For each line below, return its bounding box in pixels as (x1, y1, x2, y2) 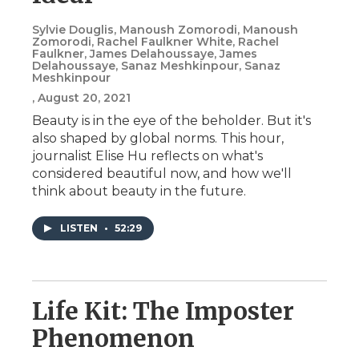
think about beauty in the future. (32, 184, 246, 200)
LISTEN (60, 222, 100, 235)
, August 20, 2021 (32, 91, 131, 106)
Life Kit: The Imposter (32, 296, 294, 327)
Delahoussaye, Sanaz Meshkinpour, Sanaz (32, 58, 280, 74)
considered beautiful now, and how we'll (32, 166, 292, 182)
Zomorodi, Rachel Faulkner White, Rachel (32, 34, 279, 50)
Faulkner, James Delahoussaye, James (32, 46, 257, 62)
